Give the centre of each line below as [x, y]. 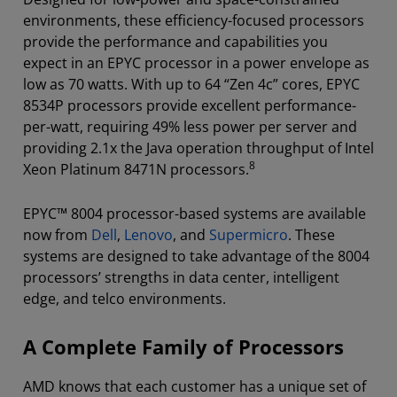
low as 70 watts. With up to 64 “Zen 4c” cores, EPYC [191, 84]
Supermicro [249, 234]
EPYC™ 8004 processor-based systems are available [195, 213]
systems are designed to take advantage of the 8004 [196, 256]
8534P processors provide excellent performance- [190, 105]
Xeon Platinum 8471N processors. [136, 169]
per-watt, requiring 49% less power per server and [190, 126]
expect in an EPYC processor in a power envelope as [196, 62]
